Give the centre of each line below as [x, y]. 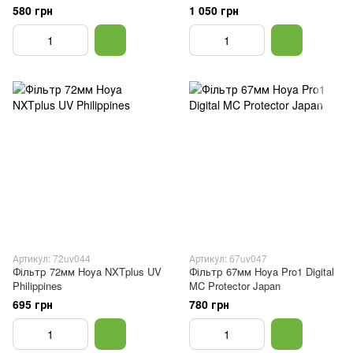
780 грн [209, 304]
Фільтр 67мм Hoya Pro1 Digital [262, 271]
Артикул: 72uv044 [52, 258]
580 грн [33, 10]
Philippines [37, 286]
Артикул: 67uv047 [228, 258]
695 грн [33, 304]
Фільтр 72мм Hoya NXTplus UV [87, 271]
